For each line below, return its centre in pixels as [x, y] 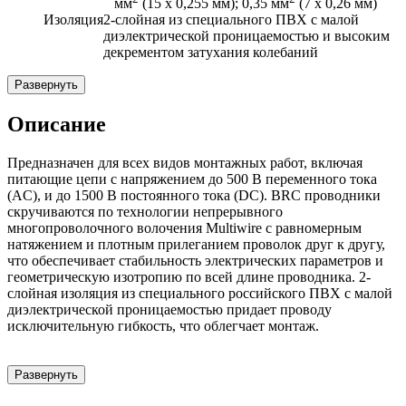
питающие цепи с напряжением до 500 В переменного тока [192, 179]
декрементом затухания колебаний [211, 53]
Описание [57, 125]
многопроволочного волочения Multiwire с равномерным [184, 228]
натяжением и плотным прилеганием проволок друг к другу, [196, 245]
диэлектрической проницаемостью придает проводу [169, 310]
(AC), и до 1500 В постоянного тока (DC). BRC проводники [194, 196]
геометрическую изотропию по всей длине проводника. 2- [189, 277]
